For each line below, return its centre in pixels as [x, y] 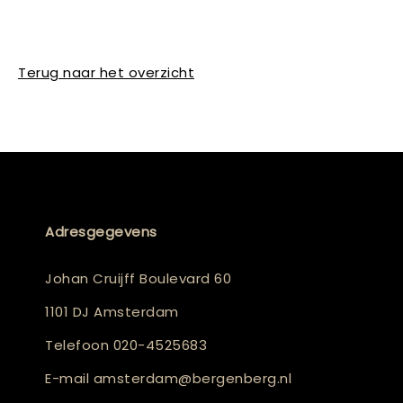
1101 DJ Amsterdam [112, 311]
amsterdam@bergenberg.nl [192, 378]
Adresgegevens [101, 231]
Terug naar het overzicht [106, 72]
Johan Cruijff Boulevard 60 [138, 278]
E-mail [69, 378]
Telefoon [79, 345]
